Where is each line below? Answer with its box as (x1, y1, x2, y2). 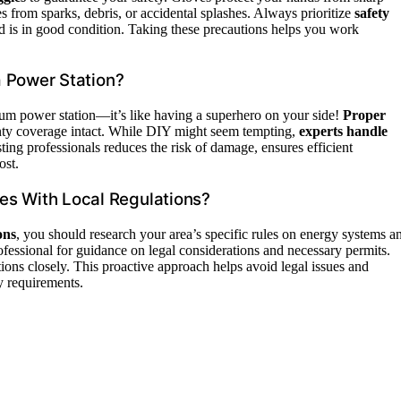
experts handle (299, 124, 388, 140)
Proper (343, 107, 386, 124)
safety (354, 4, 389, 21)
